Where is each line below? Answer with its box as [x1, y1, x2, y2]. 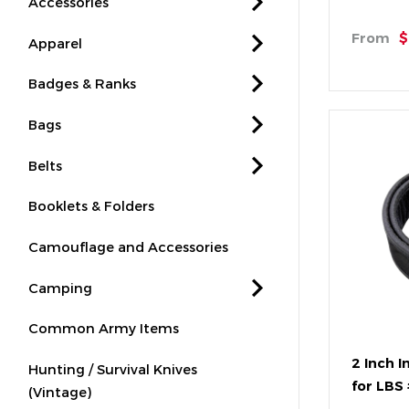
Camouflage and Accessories [28, 238, 229, 256]
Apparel [28, 34, 83, 51]
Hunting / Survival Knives [28, 361, 198, 378]
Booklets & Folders [28, 197, 155, 215]
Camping [28, 278, 93, 296]
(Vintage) [28, 383, 92, 401]
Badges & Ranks [28, 75, 137, 92]
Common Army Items [28, 320, 180, 337]
